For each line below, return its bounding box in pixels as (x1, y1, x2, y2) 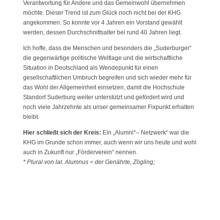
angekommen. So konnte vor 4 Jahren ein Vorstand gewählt (23, 19, 182, 26)
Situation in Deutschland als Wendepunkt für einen (23, 64, 158, 71)
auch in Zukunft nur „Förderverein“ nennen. (23, 148, 137, 156)
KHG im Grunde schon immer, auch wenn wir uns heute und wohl (23, 138, 196, 146)
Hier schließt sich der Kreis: (23, 129, 101, 136)
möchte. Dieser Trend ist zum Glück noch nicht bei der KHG (23, 9, 181, 16)
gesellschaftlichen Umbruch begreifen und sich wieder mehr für (23, 74, 192, 81)
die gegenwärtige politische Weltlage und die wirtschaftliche (23, 54, 183, 61)
